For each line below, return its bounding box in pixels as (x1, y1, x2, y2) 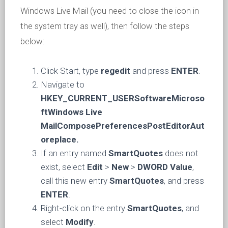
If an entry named (41, 148, 108, 158)
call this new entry (41, 175, 109, 186)
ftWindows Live (41, 106, 102, 117)
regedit (101, 65, 130, 76)
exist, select (41, 161, 87, 172)
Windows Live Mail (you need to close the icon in (20, 5, 199, 16)
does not (163, 148, 198, 158)
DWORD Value (137, 161, 192, 172)
